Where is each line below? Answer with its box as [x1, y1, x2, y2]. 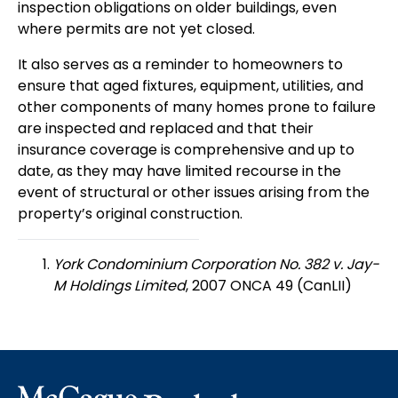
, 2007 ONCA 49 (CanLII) [186, 275, 352, 296]
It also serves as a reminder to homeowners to [18, 54, 343, 75]
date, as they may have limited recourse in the [18, 161, 341, 181]
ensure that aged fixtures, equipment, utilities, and [18, 76, 363, 96]
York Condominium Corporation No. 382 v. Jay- [53, 254, 379, 275]
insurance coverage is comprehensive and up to [18, 139, 354, 160]
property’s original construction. [18, 203, 243, 224]
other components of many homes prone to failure [18, 97, 376, 117]
